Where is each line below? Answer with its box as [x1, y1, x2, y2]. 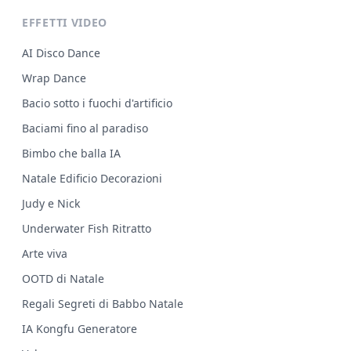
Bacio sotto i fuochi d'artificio [22, 96, 172, 111]
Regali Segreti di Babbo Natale [22, 296, 183, 312]
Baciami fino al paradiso [22, 121, 148, 136]
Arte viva [22, 246, 67, 262]
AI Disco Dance [22, 45, 100, 61]
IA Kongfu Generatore [22, 321, 137, 337]
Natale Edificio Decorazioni [22, 171, 162, 186]
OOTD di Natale [22, 271, 104, 287]
